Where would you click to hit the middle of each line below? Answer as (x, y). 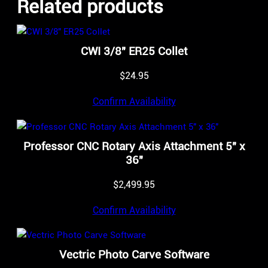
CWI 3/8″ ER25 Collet (134, 51)
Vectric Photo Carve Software (134, 255)
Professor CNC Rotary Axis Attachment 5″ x (134, 146)
